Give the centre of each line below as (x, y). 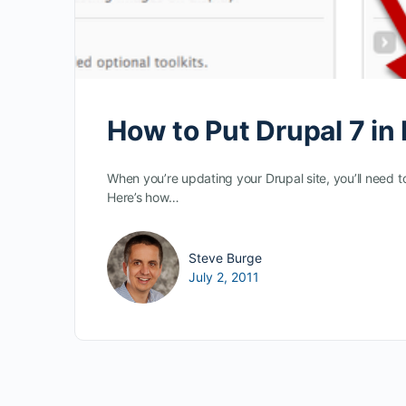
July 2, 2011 (224, 277)
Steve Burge (225, 258)
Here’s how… (143, 198)
